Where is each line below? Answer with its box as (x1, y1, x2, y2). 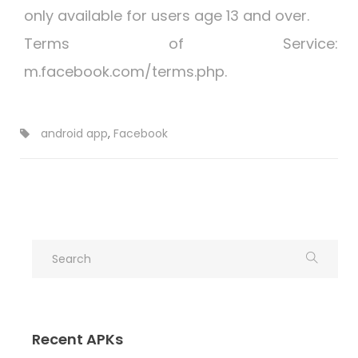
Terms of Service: (24, 34, 338, 54)
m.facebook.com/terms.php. (24, 62, 227, 82)
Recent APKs (32, 329, 123, 349)
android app (41, 125, 108, 141)
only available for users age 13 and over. (24, 6, 309, 26)
